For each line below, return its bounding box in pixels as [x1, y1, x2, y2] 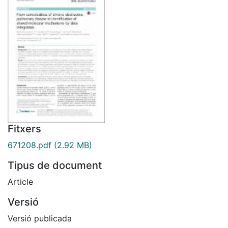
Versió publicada [8, 213, 72, 223]
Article [8, 176, 33, 187]
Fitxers [8, 122, 41, 135]
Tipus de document [8, 159, 102, 172]
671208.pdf [8, 139, 51, 150]
